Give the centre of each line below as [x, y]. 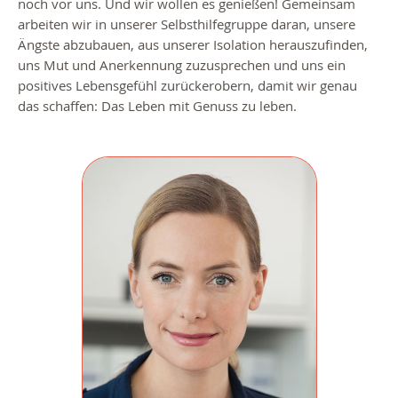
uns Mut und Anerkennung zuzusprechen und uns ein [182, 65]
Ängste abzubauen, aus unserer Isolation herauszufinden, [193, 45]
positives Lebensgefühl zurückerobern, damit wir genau [187, 86]
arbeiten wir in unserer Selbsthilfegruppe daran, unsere [187, 24]
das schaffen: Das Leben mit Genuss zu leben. [157, 106]
